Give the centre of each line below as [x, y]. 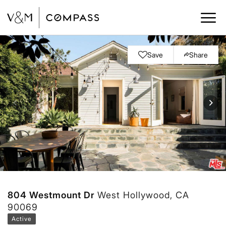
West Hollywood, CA [143, 195]
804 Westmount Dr [52, 195]
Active [22, 218]
